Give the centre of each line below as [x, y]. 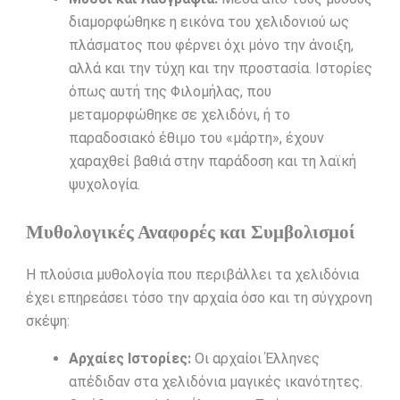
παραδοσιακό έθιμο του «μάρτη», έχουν [196, 138]
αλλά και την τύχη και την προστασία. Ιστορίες [220, 69]
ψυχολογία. [104, 185]
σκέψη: [47, 321]
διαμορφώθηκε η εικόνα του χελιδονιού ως [208, 22]
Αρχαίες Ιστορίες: [129, 359]
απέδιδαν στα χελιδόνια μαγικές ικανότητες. [215, 382]
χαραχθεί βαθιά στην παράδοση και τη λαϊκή [212, 162]
